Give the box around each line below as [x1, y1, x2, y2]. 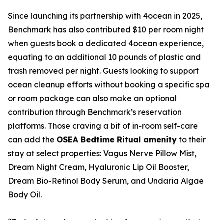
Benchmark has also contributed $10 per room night [8, 24, 204, 34]
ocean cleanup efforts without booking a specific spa [8, 79, 210, 89]
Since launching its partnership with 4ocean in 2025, [8, 10, 202, 21]
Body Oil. [8, 189, 42, 199]
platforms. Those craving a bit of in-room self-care [8, 120, 198, 131]
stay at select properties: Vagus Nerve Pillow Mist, [8, 148, 196, 158]
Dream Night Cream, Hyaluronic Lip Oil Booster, [8, 162, 189, 172]
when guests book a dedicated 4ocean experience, [8, 38, 204, 48]
